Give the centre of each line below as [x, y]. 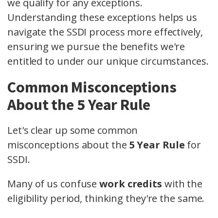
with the [182, 184]
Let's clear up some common [73, 130]
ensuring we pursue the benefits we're [96, 47]
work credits [131, 184]
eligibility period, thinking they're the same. [106, 199]
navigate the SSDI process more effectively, [105, 32]
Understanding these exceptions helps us [102, 18]
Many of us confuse [54, 184]
